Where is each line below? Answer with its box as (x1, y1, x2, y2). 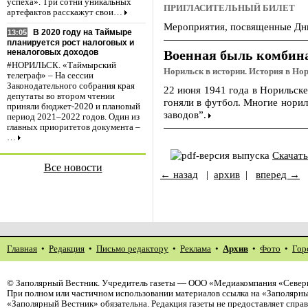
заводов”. (164, 109, 206, 120)
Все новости (43, 162, 102, 173)
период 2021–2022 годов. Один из (7, 112, 140, 122)
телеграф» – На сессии (7, 71, 93, 81)
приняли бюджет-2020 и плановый (7, 102, 140, 112)
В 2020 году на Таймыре (33, 27, 132, 38)
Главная (7, 244, 37, 254)
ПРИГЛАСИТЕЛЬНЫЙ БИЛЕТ (164, 3, 295, 13)
